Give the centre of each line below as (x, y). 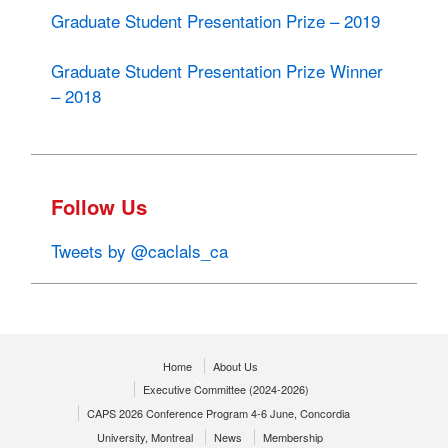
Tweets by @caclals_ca (140, 250)
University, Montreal (145, 436)
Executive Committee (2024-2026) (225, 388)
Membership (293, 436)
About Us (235, 365)
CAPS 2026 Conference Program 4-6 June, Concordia (219, 412)
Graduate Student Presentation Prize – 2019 (216, 20)
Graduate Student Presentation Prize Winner (217, 71)
